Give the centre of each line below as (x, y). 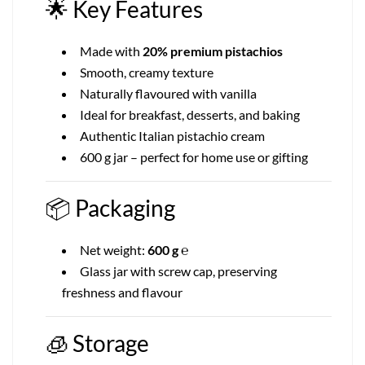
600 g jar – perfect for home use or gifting (194, 157)
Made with (111, 51)
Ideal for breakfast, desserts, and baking (190, 115)
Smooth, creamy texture (147, 73)
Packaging (125, 208)
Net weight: (114, 250)
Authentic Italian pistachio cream (172, 136)
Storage (111, 343)
